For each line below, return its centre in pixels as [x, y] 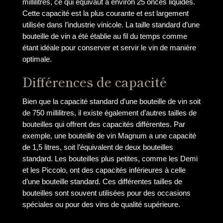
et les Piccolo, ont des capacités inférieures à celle [104, 170]
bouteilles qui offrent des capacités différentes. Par [104, 124]
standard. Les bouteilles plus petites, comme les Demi [110, 158]
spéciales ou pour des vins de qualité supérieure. [101, 204]
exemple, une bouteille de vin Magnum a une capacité [109, 135]
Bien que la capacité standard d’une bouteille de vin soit [111, 101]
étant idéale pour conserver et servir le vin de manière [109, 48]
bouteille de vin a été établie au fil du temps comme [105, 36]
